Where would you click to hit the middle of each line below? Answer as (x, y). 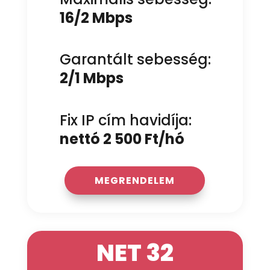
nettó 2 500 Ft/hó (122, 139)
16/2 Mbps (96, 17)
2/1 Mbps (91, 78)
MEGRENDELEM (135, 180)
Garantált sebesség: (135, 60)
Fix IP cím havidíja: (125, 120)
